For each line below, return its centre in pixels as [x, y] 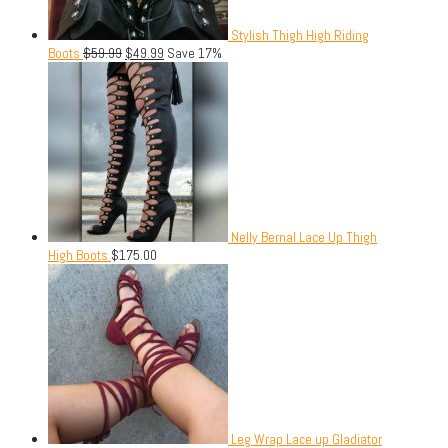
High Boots [78, 255]
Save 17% [193, 53]
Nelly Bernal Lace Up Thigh [304, 237]
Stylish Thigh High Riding [300, 35]
